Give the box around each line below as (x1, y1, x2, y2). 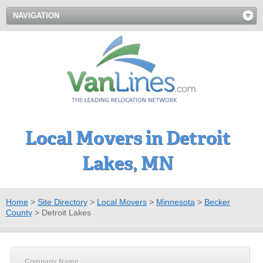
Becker (204, 197, 230, 207)
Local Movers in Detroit (25, 126, 231, 150)
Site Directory (38, 197, 87, 207)
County (6, 207, 32, 217)
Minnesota (156, 197, 195, 207)
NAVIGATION (13, 11, 59, 20)
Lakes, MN (82, 151, 174, 175)
